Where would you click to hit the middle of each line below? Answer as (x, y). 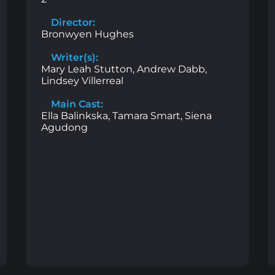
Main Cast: (76, 104)
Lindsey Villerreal (82, 81)
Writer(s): (73, 58)
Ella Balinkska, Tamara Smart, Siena (126, 116)
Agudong (64, 128)
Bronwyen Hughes (87, 34)
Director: (72, 23)
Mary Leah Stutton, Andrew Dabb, (124, 69)
